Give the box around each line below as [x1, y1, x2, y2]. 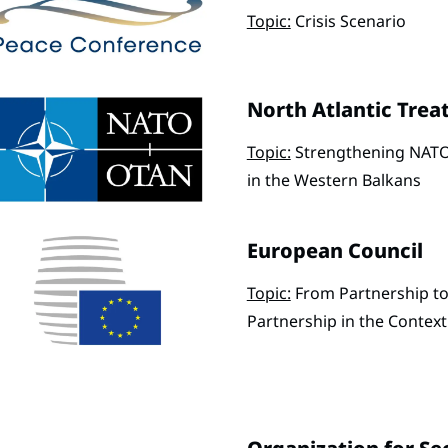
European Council [246, 237, 423, 265]
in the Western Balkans [246, 169, 421, 192]
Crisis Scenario [290, 9, 406, 32]
